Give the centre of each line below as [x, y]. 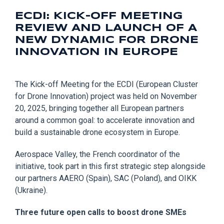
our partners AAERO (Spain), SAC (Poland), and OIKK [106, 178]
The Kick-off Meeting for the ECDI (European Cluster [106, 84]
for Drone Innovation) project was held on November [106, 96]
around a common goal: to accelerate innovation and [105, 120]
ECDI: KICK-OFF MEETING [99, 16]
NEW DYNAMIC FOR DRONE [107, 40]
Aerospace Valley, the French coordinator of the [97, 154]
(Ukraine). [31, 190]
